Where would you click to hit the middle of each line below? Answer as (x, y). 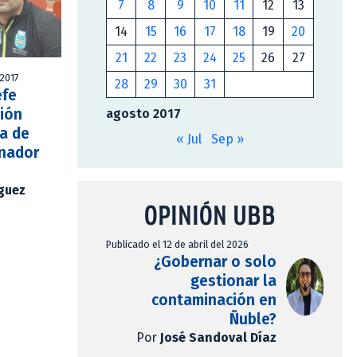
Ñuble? (253, 320)
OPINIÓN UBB (210, 215)
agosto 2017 (143, 114)
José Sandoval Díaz (218, 338)
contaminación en (214, 300)
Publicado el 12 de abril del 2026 (177, 245)
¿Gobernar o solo (215, 262)
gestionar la (233, 281)
